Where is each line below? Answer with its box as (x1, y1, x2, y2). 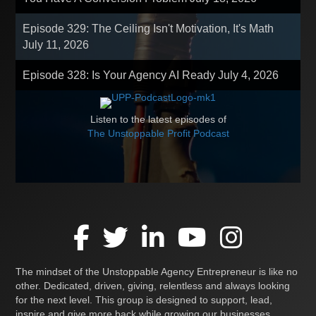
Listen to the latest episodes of (90, 113, 226, 125)
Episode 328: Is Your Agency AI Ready (23, 68, 219, 81)
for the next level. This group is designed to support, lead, (16, 293, 273, 305)
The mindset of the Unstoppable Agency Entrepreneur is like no (16, 265, 298, 277)
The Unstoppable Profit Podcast (87, 127, 229, 139)
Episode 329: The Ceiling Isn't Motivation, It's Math (23, 22, 274, 35)
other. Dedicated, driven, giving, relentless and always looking (16, 279, 291, 291)
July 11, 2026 (23, 38, 90, 51)
